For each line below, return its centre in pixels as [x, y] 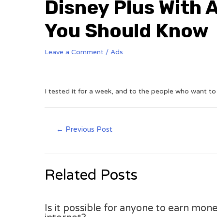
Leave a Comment [74, 52]
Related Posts [91, 175]
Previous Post [88, 129]
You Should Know [127, 31]
